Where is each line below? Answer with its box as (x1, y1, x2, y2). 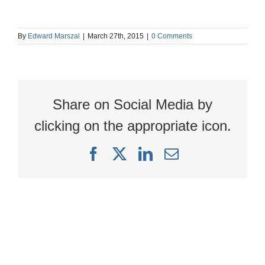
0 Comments (151, 31, 192, 40)
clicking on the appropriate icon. (34, 117, 231, 134)
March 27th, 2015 (88, 31, 144, 40)
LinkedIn (152, 146, 205, 160)
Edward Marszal (28, 31, 80, 40)
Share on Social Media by (53, 96, 212, 112)
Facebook (100, 146, 156, 160)
